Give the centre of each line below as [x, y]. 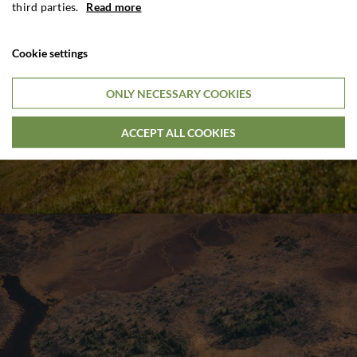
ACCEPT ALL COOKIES [178, 132]
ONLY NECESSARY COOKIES [178, 93]
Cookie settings [50, 52]
